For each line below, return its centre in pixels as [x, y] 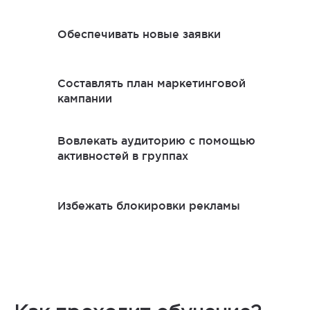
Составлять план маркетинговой [152, 83]
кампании [85, 98]
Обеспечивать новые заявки [139, 34]
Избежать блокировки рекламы [149, 205]
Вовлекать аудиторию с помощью [156, 140]
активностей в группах [123, 156]
